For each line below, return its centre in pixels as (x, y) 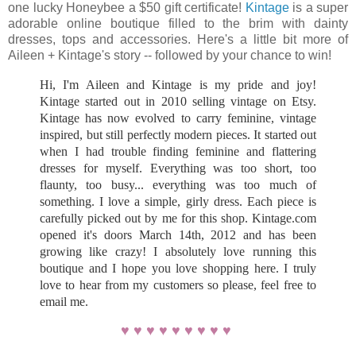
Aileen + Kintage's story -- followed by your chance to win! (170, 55)
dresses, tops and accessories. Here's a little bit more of (178, 39)
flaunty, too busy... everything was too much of (178, 184)
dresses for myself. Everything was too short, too (178, 168)
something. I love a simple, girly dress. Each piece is (178, 201)
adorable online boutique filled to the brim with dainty (178, 23)
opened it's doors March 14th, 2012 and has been (178, 234)
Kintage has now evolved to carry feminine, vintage (178, 118)
